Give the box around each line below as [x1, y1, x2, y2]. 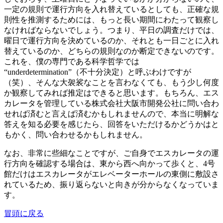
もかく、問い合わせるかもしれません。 [4, 130, 147, 139]
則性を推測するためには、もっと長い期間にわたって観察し [4, 15, 219, 24]
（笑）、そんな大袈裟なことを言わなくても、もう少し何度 [4, 78, 219, 87]
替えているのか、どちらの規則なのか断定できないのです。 [4, 47, 219, 56]
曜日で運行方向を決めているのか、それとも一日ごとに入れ [4, 36, 219, 45]
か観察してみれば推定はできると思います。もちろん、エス [4, 89, 219, 98]
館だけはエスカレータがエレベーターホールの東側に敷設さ [4, 170, 219, 179]
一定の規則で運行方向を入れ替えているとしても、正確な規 [4, 5, 219, 14]
